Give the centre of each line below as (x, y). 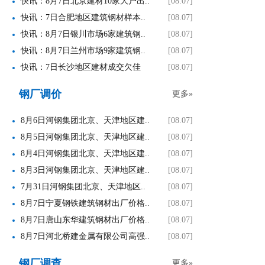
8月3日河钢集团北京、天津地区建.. (85, 170)
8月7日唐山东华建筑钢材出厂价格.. (85, 220)
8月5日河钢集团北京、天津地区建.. (85, 137)
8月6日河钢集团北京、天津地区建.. (85, 120)
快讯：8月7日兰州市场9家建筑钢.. (83, 51)
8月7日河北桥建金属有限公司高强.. (85, 236)
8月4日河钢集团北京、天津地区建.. (85, 153)
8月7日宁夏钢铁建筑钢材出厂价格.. (85, 203)
